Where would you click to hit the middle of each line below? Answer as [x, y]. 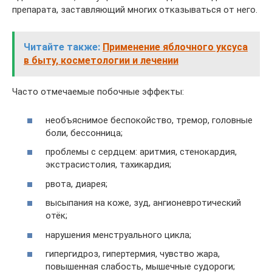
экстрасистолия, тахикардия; [108, 165]
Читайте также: [62, 47]
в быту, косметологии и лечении [101, 61]
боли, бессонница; [84, 133]
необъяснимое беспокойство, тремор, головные [149, 120]
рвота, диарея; [76, 184]
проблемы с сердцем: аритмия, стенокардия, [141, 152]
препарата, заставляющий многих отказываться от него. [135, 10]
